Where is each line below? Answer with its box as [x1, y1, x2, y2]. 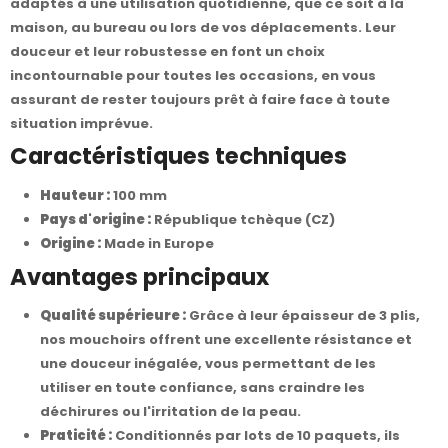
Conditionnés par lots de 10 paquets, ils [112, 426, 400, 446]
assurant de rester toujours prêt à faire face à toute [10, 89, 390, 109]
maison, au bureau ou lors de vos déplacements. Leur [10, 17, 396, 37]
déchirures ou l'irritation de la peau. [40, 402, 301, 422]
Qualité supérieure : [40, 306, 186, 326]
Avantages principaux [10, 260, 269, 293]
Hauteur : [40, 185, 110, 205]
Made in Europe [101, 233, 214, 253]
